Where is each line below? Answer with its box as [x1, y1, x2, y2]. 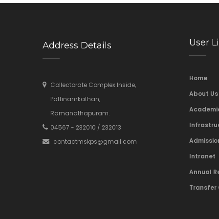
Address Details [43, 40, 111, 51]
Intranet [189, 152, 216, 160]
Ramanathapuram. [50, 109, 110, 117]
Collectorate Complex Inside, [50, 81, 136, 89]
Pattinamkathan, [50, 95, 100, 103]
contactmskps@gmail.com [53, 137, 137, 146]
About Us [189, 89, 218, 98]
